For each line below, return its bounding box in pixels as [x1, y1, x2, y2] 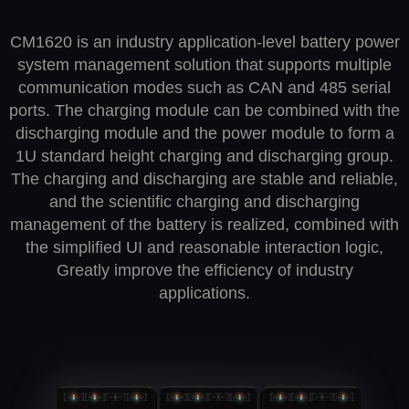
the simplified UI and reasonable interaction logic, [26, 238, 383, 257]
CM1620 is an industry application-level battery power [9, 33, 400, 52]
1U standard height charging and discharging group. [16, 147, 393, 166]
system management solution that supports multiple [17, 56, 392, 75]
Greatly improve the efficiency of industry [56, 261, 353, 280]
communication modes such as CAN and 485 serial [18, 79, 391, 98]
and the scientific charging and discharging [49, 193, 360, 212]
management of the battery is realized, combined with [10, 215, 399, 235]
